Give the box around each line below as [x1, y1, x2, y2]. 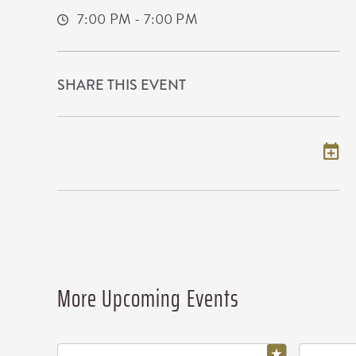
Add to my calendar [57, 138, 210, 168]
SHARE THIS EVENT [57, 74, 186, 95]
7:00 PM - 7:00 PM [77, 8, 198, 29]
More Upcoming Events [57, 280, 239, 317]
